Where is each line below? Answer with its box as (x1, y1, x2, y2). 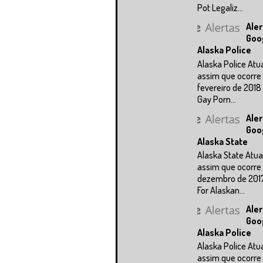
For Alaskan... (197, 184, 245, 196)
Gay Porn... (197, 93, 236, 105)
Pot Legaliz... (197, 2, 243, 14)
